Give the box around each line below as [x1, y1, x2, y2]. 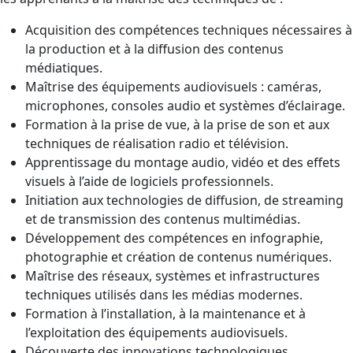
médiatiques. [25, 59, 102, 76]
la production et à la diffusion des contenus [25, 40, 284, 58]
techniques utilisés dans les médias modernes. [25, 286, 303, 303]
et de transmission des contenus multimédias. [25, 210, 300, 228]
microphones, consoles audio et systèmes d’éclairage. [25, 97, 345, 114]
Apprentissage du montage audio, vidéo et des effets [25, 154, 340, 171]
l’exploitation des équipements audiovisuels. [25, 324, 288, 341]
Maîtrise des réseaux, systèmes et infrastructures [25, 267, 320, 284]
